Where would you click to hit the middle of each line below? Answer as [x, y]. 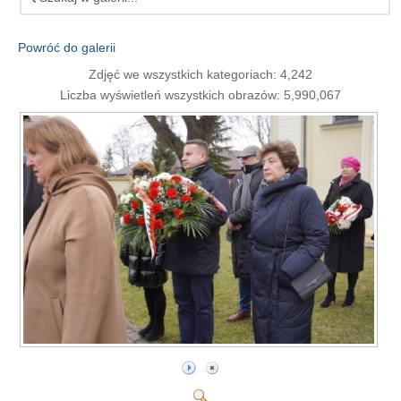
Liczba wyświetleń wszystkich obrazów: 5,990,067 [200, 94]
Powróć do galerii [67, 47]
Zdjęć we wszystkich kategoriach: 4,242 [200, 74]
